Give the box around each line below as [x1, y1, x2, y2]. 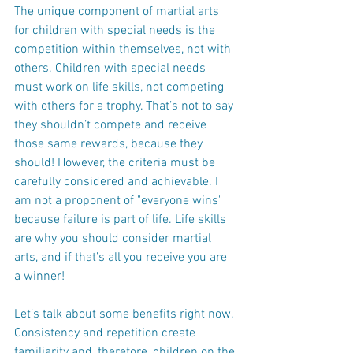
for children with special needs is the [14, 23, 218, 39]
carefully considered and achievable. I [14, 174, 221, 191]
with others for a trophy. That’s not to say [14, 98, 236, 115]
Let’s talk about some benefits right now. [14, 307, 236, 323]
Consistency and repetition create [14, 325, 199, 342]
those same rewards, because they [14, 136, 206, 153]
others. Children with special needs [14, 61, 209, 77]
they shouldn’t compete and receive [14, 117, 210, 134]
